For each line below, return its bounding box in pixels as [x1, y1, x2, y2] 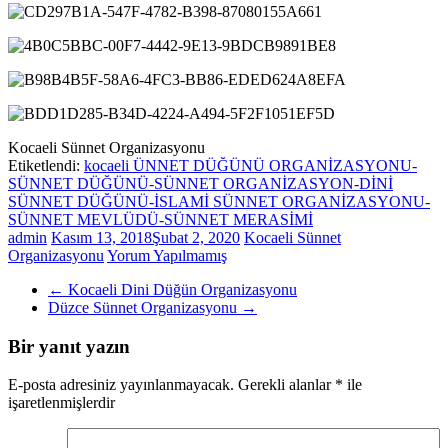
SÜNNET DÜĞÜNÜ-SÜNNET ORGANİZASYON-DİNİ [8, 174, 393, 192]
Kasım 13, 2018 [51, 228, 152, 246]
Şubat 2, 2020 [152, 228, 240, 246]
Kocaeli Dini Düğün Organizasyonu [64, 280, 297, 298]
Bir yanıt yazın [8, 335, 130, 357]
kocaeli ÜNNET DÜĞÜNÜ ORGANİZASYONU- [84, 156, 417, 174]
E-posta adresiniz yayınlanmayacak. [8, 376, 234, 394]
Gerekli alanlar [238, 376, 335, 394]
